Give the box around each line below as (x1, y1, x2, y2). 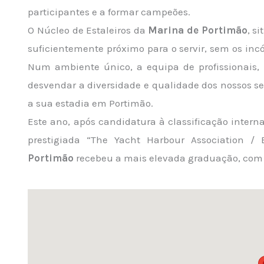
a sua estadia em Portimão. (28, 97, 154, 109)
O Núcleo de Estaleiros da (28, 24, 148, 36)
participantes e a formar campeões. (28, 6, 191, 18)
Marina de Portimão (148, 24, 247, 36)
